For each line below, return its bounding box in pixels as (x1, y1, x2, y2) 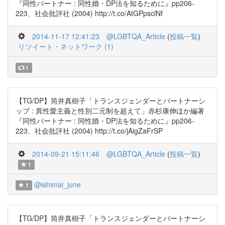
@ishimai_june (34, 179, 81, 189)
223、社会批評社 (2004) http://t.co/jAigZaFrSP (16, 126, 163, 136)
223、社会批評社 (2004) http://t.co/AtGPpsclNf (16, 8, 163, 18)
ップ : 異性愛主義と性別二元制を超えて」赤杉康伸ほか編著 (16, 105, 204, 116)
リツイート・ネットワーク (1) (18, 41, 114, 51)
